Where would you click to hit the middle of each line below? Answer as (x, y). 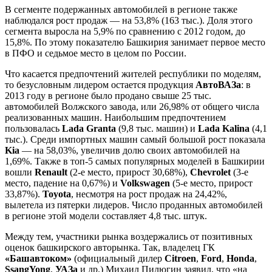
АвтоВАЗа (218, 84)
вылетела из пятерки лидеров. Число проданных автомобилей (134, 205)
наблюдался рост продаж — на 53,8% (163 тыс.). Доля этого (129, 20)
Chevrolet (212, 172)
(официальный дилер (118, 258)
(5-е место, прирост (212, 183)
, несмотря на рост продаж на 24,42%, (149, 194)
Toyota (57, 194)
